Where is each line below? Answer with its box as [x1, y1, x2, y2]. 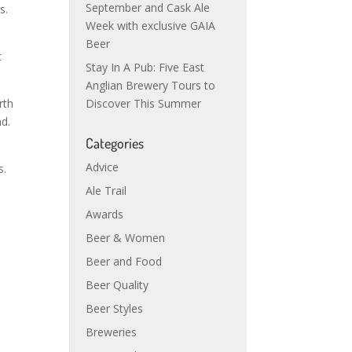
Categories [86, 134, 145, 152]
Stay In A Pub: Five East [86, 60, 205, 75]
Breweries [86, 324, 137, 339]
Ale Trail [86, 183, 127, 198]
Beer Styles [86, 301, 144, 316]
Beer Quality [86, 277, 149, 292]
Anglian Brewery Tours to [86, 78, 216, 93]
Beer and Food [86, 254, 163, 269]
